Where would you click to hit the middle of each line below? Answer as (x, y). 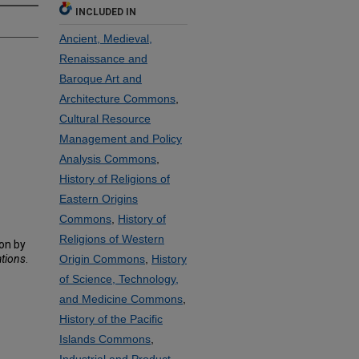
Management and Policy (121, 139)
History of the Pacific (111, 319)
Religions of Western (112, 239)
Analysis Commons (108, 159)
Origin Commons (102, 259)
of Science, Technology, (119, 279)
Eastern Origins (99, 199)
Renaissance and (103, 58)
